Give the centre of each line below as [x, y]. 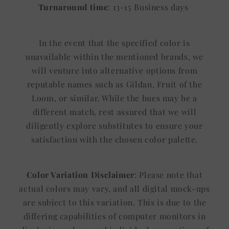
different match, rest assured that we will [114, 111]
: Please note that [169, 175]
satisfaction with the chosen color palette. [114, 139]
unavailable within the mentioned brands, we [114, 56]
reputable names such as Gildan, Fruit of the [114, 84]
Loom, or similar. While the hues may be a [114, 98]
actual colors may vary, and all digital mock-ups [114, 189]
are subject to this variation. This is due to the [114, 202]
